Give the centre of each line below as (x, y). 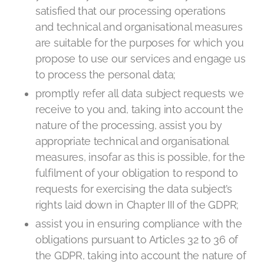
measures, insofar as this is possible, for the (140, 157)
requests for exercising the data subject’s (134, 189)
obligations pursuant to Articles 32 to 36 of (137, 240)
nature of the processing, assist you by (129, 125)
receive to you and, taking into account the (139, 109)
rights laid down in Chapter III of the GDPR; (137, 205)
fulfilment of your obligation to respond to (137, 173)
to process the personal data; (106, 75)
